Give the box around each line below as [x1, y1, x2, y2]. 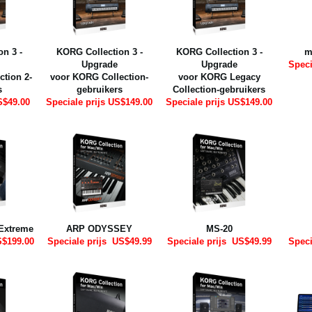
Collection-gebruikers [173, 84, 266, 95]
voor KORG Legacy [178, 72, 260, 83]
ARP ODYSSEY [66, 223, 132, 234]
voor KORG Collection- [50, 72, 148, 83]
